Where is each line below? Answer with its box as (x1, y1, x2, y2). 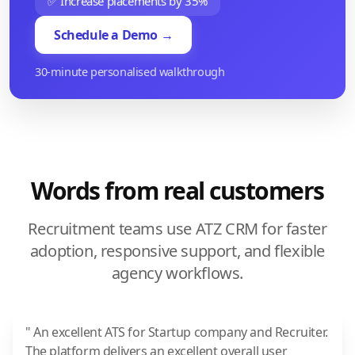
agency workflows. (111, 262, 244, 284)
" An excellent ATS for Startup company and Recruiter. (25, 323, 328, 342)
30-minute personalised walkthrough (35, 63, 225, 80)
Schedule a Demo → (54, 26, 174, 44)
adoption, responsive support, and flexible (29, 240, 326, 262)
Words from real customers (31, 174, 324, 208)
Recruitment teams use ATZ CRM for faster (28, 218, 327, 240)
